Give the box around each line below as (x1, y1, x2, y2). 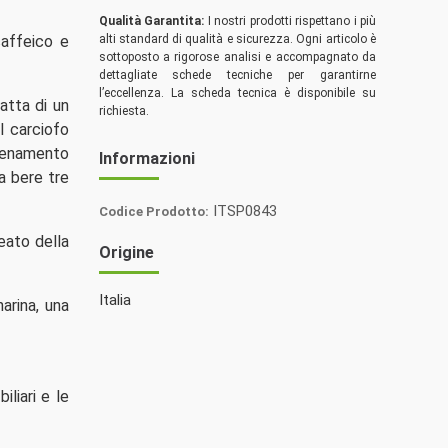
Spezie (97, 254, 142, 273)
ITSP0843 (212, 202, 277, 221)
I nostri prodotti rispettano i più (204, 14, 376, 29)
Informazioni (98, 148, 195, 168)
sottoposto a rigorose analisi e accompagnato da (98, 50, 376, 65)
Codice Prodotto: (98, 204, 209, 220)
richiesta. (98, 104, 149, 119)
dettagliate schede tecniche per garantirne (98, 68, 376, 83)
